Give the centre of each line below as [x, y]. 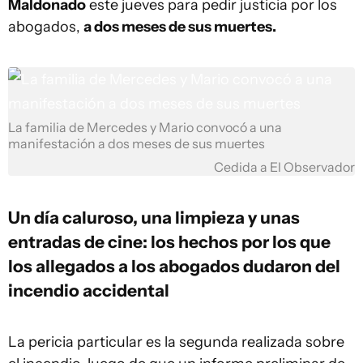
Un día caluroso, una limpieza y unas [154, 217]
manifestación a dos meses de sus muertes [137, 144]
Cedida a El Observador [284, 167]
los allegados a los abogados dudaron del [174, 266]
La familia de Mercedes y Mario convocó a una [145, 128]
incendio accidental [89, 290]
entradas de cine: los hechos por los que [169, 241]
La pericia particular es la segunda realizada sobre [176, 342]
